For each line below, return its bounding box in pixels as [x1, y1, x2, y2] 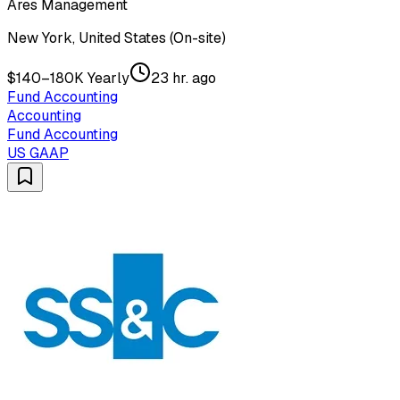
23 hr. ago [151, 69, 216, 88]
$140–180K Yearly [7, 69, 129, 88]
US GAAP [7, 144, 69, 163]
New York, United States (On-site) [7, 29, 226, 48]
